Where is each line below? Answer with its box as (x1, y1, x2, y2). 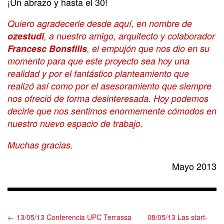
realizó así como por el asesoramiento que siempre (7, 79, 211, 92)
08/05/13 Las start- (147, 212, 207, 222)
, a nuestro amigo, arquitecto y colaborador (44, 29, 215, 42)
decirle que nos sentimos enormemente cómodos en (7, 104, 216, 117)
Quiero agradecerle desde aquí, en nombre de (7, 16, 192, 29)
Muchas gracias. (7, 138, 73, 151)
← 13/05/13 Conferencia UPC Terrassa (7, 212, 131, 222)
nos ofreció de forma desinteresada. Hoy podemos (7, 91, 208, 104)
